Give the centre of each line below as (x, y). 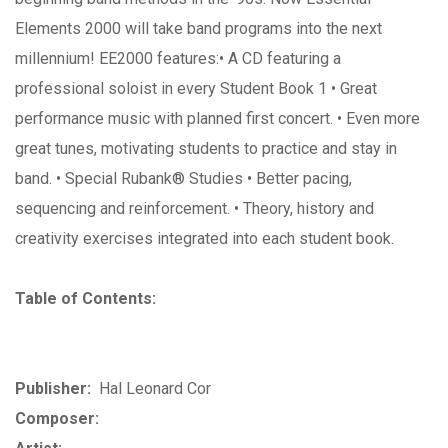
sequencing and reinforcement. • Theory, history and (194, 208)
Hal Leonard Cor (155, 388)
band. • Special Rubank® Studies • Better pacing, (183, 178)
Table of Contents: (85, 298)
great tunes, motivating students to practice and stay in (206, 148)
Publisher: (53, 388)
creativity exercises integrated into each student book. (204, 238)
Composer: (57, 418)
